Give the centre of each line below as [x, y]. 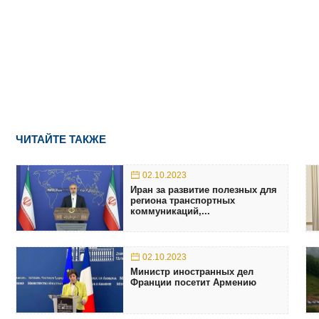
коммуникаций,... [170, 211]
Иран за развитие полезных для [204, 189]
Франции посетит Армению [193, 282]
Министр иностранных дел [192, 271]
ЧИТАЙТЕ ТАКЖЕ [61, 139]
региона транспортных [183, 200]
